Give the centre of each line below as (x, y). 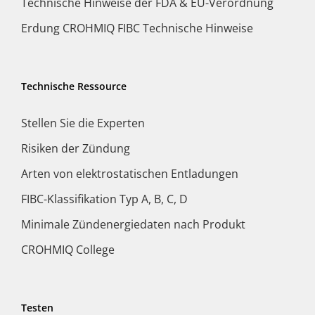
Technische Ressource (74, 86)
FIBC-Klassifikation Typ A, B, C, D (104, 199)
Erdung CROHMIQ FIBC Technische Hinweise (137, 28)
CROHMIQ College (68, 249)
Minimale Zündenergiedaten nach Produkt (133, 224)
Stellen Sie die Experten (83, 123)
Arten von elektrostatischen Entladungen (130, 173)
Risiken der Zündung (76, 148)
